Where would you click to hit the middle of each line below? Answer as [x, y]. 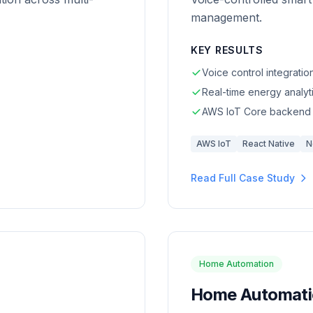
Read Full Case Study [243, 178]
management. [226, 17]
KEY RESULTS [227, 50]
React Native [269, 144]
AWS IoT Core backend [256, 111]
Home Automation [236, 264]
